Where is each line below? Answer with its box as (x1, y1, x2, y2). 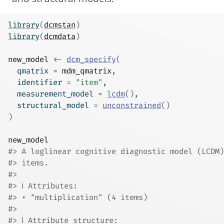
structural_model (8, 100, 93, 111)
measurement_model (8, 89, 98, 99)
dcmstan (44, 20, 75, 30)
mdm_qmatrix (62, 66, 111, 76)
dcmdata (44, 31, 75, 42)
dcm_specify (66, 54, 116, 65)
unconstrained (102, 100, 161, 111)
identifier (8, 77, 66, 88)
